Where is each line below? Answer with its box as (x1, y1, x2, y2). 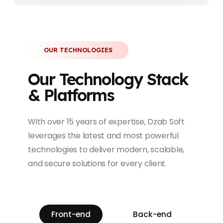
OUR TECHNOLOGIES (44, 46, 112, 54)
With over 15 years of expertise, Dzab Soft (28, 116, 185, 128)
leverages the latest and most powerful (28, 130, 179, 142)
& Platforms (28, 85, 114, 106)
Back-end (133, 209, 172, 220)
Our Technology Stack (28, 69, 188, 90)
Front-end (51, 209, 91, 220)
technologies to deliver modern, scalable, (28, 144, 185, 156)
